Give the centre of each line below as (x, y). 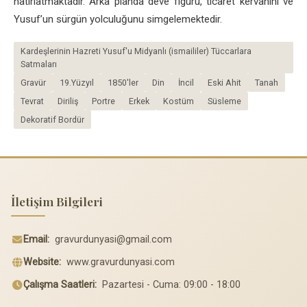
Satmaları (39, 64)
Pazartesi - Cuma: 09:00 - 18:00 (170, 284)
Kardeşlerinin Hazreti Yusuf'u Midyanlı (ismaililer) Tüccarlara (136, 51)
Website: (42, 262)
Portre (103, 101)
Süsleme (224, 101)
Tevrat (32, 101)
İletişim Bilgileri (57, 201)
